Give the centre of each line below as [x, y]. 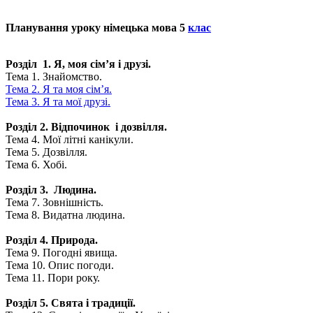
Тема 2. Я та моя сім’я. [59, 89]
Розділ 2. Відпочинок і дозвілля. [86, 127]
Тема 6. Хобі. [36, 165]
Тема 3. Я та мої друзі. [58, 102]
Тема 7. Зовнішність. [54, 202]
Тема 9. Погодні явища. [61, 253]
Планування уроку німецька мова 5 [97, 28]
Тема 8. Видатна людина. [65, 215]
